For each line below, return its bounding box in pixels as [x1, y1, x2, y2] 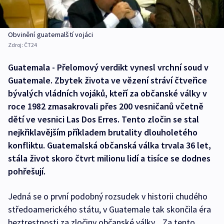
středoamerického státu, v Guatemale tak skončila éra [8, 203, 211, 215]
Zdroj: [8, 41, 24, 49]
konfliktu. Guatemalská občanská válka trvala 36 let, [8, 139, 211, 151]
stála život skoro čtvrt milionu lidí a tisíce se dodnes [8, 152, 210, 164]
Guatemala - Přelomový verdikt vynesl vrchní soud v [8, 61, 208, 73]
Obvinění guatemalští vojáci [8, 30, 93, 39]
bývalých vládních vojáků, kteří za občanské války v [8, 87, 207, 99]
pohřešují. [8, 165, 45, 177]
